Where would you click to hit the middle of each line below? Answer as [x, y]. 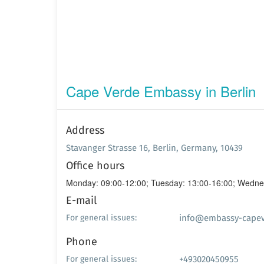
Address [85, 130]
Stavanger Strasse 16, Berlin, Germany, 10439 [154, 148]
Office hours [95, 165]
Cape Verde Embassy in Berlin [161, 91]
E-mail [81, 200]
